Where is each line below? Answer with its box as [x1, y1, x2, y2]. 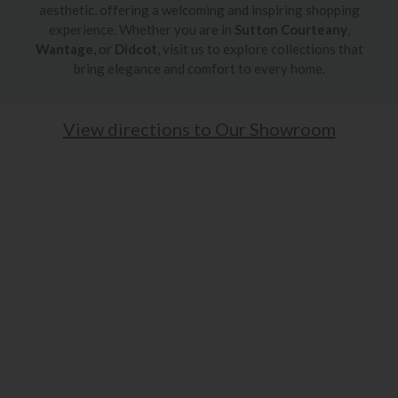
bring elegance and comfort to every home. [73, 60, 325, 76]
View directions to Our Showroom [62, 117, 336, 139]
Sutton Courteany [234, 20, 347, 37]
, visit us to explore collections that [156, 40, 363, 57]
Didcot [114, 40, 157, 57]
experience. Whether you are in [48, 20, 235, 37]
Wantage [35, 40, 93, 57]
